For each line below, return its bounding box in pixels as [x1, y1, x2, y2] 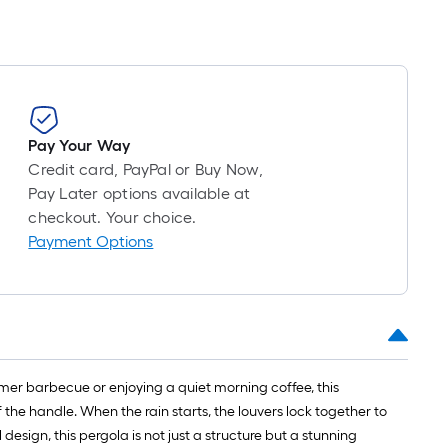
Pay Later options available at [28, 184, 251, 204]
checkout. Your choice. [28, 208, 197, 228]
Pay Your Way [28, 136, 131, 156]
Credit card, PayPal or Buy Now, [28, 160, 263, 180]
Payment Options [28, 232, 154, 252]
